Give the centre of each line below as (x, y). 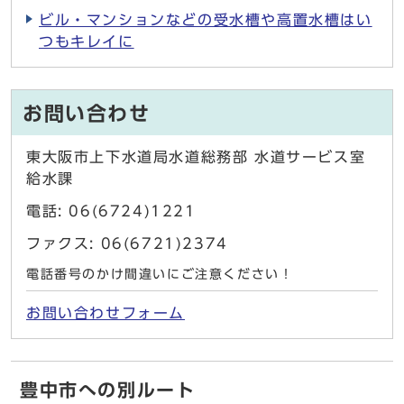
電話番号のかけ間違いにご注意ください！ (160, 275)
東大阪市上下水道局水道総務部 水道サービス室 (196, 157)
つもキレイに (87, 42)
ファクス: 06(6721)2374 (127, 244)
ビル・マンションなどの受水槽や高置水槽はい (206, 20)
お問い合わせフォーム (106, 313)
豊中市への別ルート (108, 390)
